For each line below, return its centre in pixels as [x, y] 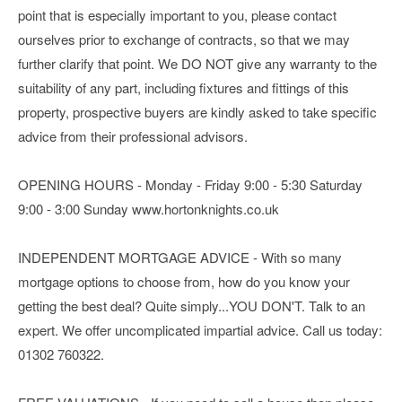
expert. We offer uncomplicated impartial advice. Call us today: [200, 330]
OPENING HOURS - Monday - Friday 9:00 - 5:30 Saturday [190, 185]
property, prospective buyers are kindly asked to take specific [197, 112]
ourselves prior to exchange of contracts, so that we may [184, 39]
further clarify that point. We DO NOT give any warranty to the [197, 64]
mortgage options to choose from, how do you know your [184, 282]
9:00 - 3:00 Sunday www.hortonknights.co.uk [149, 209]
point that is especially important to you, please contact [177, 15]
